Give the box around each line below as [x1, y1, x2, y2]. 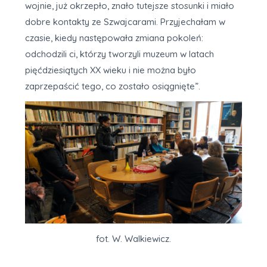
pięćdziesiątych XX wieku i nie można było [25, 64, 196, 76]
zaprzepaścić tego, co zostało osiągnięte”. [25, 80, 200, 92]
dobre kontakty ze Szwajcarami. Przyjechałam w [25, 15, 225, 27]
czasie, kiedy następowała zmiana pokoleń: [25, 32, 203, 44]
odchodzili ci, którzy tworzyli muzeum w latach [25, 48, 214, 60]
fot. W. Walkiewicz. [96, 232, 171, 244]
